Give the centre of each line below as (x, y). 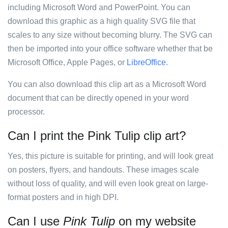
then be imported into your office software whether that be (110, 49)
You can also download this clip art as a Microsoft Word (107, 84)
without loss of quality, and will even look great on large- (108, 183)
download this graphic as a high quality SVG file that (102, 21)
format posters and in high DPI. (63, 197)
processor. (26, 112)
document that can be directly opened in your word (98, 98)
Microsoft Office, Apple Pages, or (67, 62)
